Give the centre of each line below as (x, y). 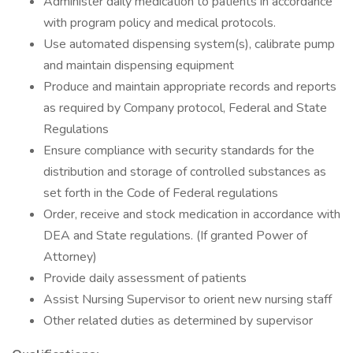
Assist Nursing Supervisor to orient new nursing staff (188, 299)
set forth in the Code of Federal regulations (161, 193)
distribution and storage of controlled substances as (185, 172)
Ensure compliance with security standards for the (179, 150)
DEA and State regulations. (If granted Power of (175, 236)
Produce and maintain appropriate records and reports (190, 87)
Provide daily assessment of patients (145, 278)
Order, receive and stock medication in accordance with (192, 214)
